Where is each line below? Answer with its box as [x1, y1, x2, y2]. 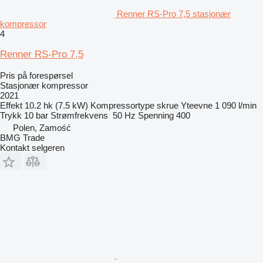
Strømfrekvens [50, 110, 108, 120]
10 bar [24, 110, 48, 120]
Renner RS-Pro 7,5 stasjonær [117, 8, 231, 19]
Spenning [138, 110, 174, 120]
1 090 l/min [215, 100, 257, 110]
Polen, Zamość [13, 122, 71, 133]
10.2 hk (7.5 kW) [25, 100, 88, 110]
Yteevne [181, 100, 213, 110]
